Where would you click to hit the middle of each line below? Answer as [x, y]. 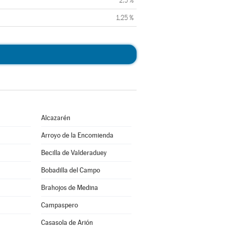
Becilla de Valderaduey [74, 153]
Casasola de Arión [67, 223]
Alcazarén [55, 118]
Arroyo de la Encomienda [77, 135]
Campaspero [59, 205]
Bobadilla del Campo [70, 170]
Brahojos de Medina [69, 188]
